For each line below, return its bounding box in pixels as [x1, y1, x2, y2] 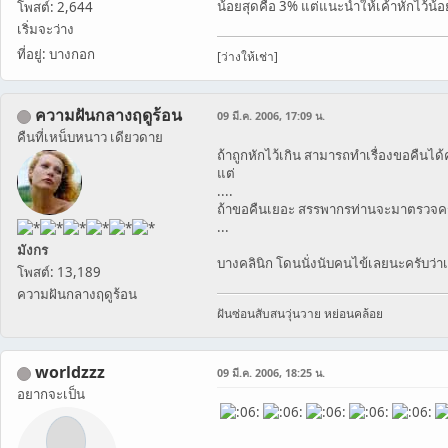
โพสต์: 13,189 [17, 262, 101, 281]
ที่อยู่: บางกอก [17, 45, 95, 64]
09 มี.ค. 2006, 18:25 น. [217, 365, 325, 381]
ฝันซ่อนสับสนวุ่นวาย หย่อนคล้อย [217, 305, 383, 323]
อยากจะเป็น [17, 385, 85, 404]
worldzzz [35, 361, 105, 384]
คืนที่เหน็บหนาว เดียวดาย [17, 128, 163, 147]
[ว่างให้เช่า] [217, 48, 278, 66]
